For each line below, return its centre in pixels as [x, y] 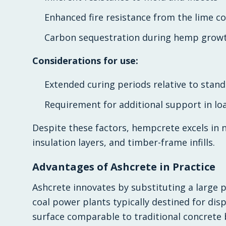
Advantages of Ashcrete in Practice [124, 167]
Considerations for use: [85, 61]
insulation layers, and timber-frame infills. [124, 142]
